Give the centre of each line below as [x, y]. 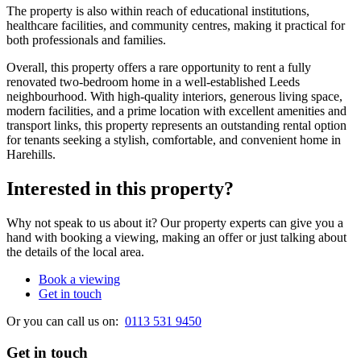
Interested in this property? [120, 189]
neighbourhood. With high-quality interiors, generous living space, [174, 97]
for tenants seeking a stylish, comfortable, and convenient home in [174, 140]
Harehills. [31, 155]
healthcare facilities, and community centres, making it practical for [176, 26]
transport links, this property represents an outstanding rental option [176, 126]
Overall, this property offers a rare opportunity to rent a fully [159, 68]
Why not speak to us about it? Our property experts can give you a [175, 222]
